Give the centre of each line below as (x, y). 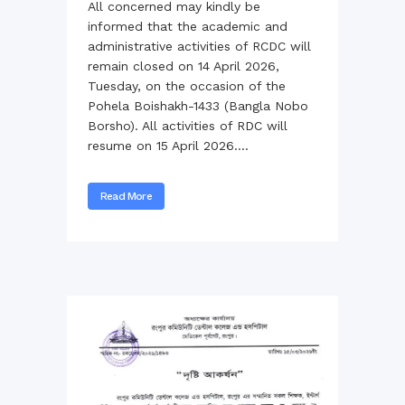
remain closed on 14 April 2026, (184, 66)
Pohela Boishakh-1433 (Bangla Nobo (198, 106)
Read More (126, 197)
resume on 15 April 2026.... (168, 146)
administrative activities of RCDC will (199, 47)
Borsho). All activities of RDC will (188, 126)
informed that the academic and (188, 27)
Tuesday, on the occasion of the (187, 86)
